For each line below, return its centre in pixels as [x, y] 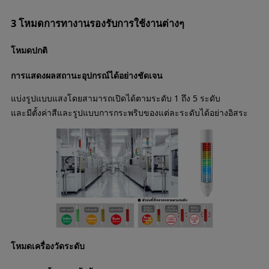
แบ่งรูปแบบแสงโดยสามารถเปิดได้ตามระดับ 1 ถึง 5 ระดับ [115, 98]
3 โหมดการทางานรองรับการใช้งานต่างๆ [97, 24]
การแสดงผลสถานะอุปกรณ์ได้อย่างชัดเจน [86, 76]
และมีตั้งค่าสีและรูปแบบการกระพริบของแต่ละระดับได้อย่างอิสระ [129, 113]
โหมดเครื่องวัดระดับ [47, 246]
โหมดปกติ [29, 50]
